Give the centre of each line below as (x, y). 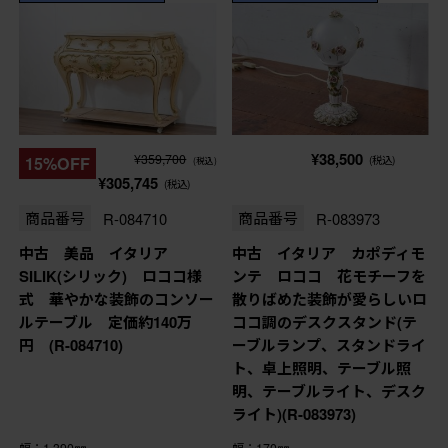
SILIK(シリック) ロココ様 (110, 276)
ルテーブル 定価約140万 (105, 322)
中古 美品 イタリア (100, 253)
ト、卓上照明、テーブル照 (321, 368)
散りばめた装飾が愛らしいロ (329, 299)
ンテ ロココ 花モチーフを (328, 276)
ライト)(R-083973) (293, 414)
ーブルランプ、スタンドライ (328, 345)
